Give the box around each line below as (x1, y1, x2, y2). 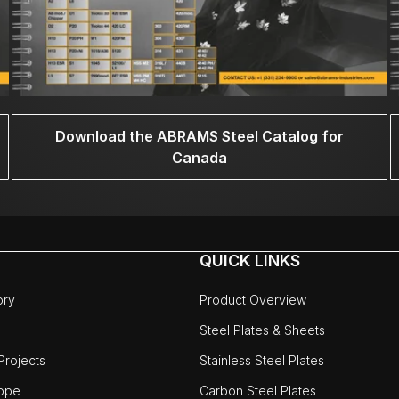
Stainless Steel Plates (199, 353, 324, 369)
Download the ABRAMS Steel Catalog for (54, 127, 344, 146)
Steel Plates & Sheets (199, 322, 325, 338)
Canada (171, 149, 227, 167)
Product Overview (199, 292, 306, 308)
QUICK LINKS (199, 251, 300, 271)
